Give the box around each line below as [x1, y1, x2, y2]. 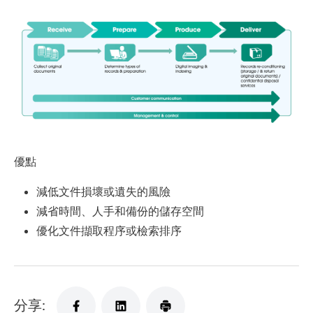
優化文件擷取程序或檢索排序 [36, 223, 182, 237]
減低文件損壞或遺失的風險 [36, 184, 170, 198]
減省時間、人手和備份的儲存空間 [36, 203, 204, 217]
